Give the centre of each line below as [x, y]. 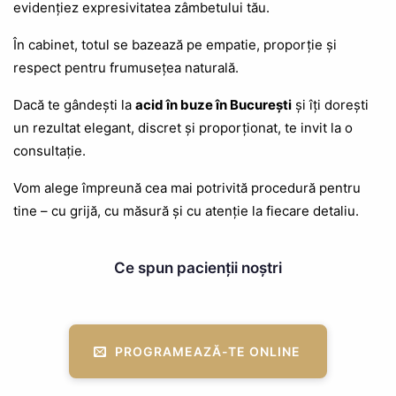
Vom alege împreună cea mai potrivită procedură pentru [187, 188]
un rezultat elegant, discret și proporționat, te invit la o [183, 128]
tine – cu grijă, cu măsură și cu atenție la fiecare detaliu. [186, 211]
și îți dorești [330, 105]
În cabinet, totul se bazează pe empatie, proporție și [175, 45]
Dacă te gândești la [74, 105]
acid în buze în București [213, 105]
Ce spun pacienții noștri [198, 268]
